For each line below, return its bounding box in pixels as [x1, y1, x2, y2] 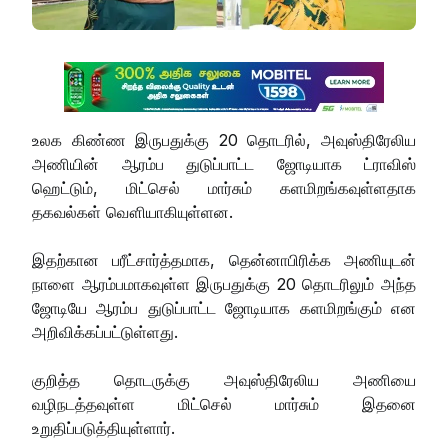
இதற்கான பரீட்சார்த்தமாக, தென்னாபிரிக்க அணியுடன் [32, 249, 416, 270]
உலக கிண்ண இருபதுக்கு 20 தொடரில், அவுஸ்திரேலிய [32, 129, 416, 150]
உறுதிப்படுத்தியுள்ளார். [32, 417, 180, 438]
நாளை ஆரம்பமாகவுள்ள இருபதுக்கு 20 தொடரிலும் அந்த [32, 273, 416, 294]
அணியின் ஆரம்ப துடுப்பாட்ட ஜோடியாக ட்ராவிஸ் [32, 153, 416, 174]
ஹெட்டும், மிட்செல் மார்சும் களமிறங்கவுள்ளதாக [32, 177, 416, 198]
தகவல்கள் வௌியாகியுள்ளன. [32, 201, 238, 222]
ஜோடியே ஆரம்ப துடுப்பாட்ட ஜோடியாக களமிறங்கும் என [32, 297, 416, 318]
